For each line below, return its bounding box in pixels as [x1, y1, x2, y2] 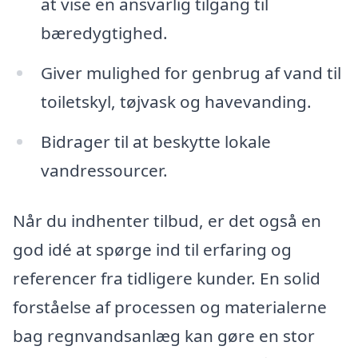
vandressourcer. [40, 158, 168, 181]
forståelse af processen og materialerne [13, 296, 327, 319]
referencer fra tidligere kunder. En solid [13, 267, 320, 290]
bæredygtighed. [40, 21, 168, 44]
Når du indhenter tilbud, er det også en [13, 209, 321, 233]
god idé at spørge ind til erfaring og [13, 238, 292, 261]
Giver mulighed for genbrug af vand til [40, 61, 341, 84]
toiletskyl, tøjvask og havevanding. [40, 89, 312, 113]
